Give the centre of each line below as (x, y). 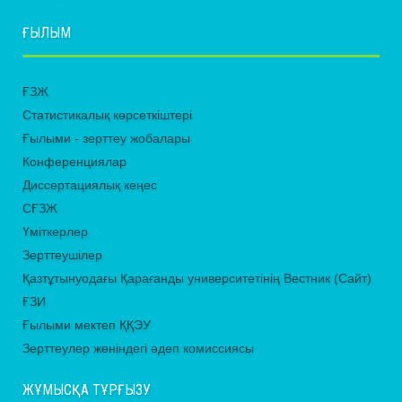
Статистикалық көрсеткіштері (107, 115)
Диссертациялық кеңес (90, 185)
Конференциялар (74, 162)
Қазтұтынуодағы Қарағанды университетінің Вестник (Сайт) (197, 279)
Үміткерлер (55, 232)
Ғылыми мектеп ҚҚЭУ (87, 325)
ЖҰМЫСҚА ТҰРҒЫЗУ (87, 390)
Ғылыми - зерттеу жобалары (106, 139)
